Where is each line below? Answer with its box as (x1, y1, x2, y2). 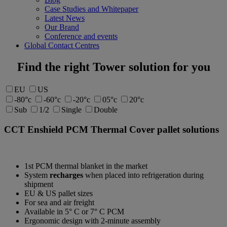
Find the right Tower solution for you (17, 60, 210, 73)
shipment (24, 180, 53, 189)
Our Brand (45, 23, 79, 32)
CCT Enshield (4, 124, 66, 135)
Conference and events (45, 32, 118, 41)
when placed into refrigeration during (83, 171, 204, 180)
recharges (50, 171, 83, 180)
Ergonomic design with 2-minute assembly (24, 216, 161, 225)
